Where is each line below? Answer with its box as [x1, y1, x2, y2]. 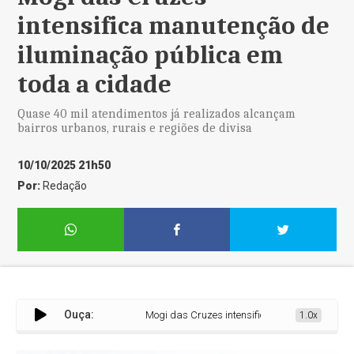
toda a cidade [17, 70, 172, 99]
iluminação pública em [17, 40, 284, 70]
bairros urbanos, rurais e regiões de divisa [17, 121, 253, 135]
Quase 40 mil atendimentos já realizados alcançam [17, 107, 296, 121]
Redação [43, 179, 88, 192]
